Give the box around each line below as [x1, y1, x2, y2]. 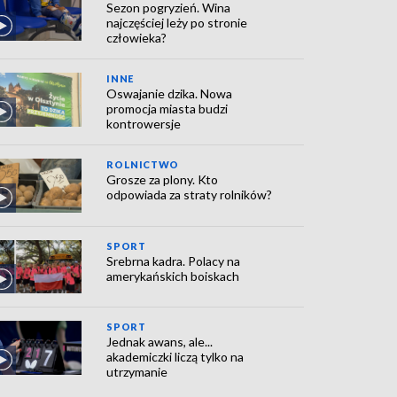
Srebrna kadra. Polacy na [106, 253, 241, 269]
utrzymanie [106, 364, 168, 380]
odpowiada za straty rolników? [106, 187, 273, 203]
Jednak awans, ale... [106, 334, 214, 350]
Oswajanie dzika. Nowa [106, 86, 233, 102]
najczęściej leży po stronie [106, 15, 248, 31]
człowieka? [106, 30, 167, 46]
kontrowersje [106, 116, 182, 132]
